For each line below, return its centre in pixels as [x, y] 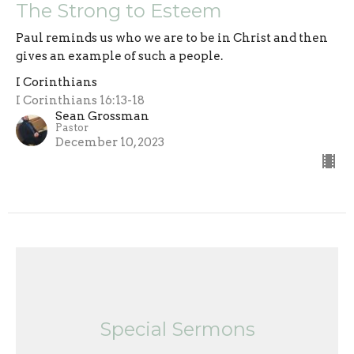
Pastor [72, 127]
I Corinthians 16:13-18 [80, 100]
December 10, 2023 [110, 142]
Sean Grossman [102, 116]
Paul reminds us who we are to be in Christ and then [172, 38]
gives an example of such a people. [119, 56]
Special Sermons [177, 330]
